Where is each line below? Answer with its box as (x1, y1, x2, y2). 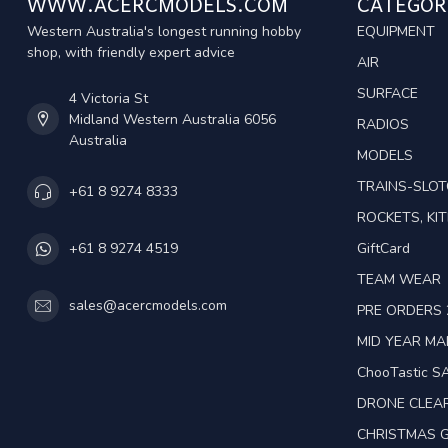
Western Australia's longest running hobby (27, 21, 301, 41)
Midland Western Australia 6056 (69, 109, 276, 129)
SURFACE (357, 83, 418, 103)
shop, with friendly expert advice (27, 42, 235, 62)
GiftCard (357, 238, 410, 258)
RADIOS (357, 114, 409, 134)
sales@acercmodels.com (69, 296, 227, 316)
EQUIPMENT (357, 21, 435, 41)
